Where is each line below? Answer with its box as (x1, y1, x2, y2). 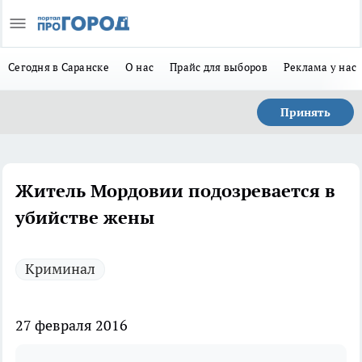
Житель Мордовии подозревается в (15, 179, 335, 202)
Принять (280, 105, 330, 120)
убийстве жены (15, 206, 154, 229)
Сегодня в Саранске (8, 60, 109, 74)
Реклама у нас (283, 60, 357, 74)
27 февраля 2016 (15, 316, 128, 335)
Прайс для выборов (170, 60, 267, 74)
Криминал (25, 259, 95, 278)
